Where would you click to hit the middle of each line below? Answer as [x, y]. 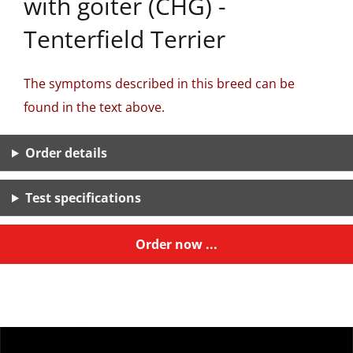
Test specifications [83, 198]
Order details [66, 153]
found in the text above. [94, 107]
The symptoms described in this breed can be [159, 84]
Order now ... [176, 244]
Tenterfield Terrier [124, 39]
